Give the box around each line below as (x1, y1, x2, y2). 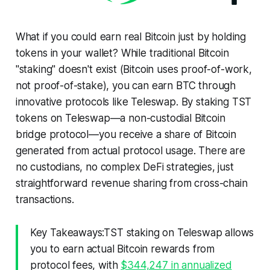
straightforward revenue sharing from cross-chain (15, 177, 248, 189)
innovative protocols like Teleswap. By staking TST (15, 95, 252, 108)
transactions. (15, 193, 74, 206)
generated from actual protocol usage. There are (15, 144, 245, 157)
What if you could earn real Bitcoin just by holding (15, 30, 246, 43)
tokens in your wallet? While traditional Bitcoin (15, 46, 229, 59)
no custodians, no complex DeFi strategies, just (15, 160, 234, 173)
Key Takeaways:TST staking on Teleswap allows (30, 226, 254, 239)
